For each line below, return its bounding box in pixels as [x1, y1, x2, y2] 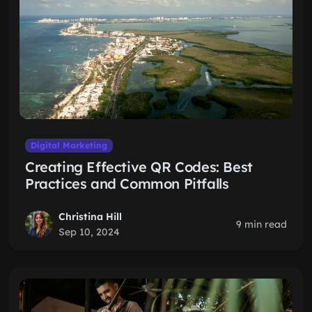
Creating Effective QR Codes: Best [25, 158, 253, 175]
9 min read [236, 218, 287, 231]
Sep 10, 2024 [58, 226, 120, 238]
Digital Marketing [30, 140, 107, 150]
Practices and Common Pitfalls [25, 175, 229, 192]
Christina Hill [58, 210, 122, 223]
